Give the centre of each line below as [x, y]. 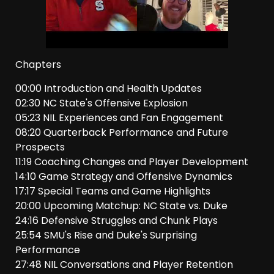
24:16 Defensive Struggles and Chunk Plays [117, 221]
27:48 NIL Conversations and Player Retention [124, 265]
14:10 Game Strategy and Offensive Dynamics [124, 177]
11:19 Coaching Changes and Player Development [132, 162]
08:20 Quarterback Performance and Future [122, 133]
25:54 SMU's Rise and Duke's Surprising [106, 235]
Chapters [38, 65]
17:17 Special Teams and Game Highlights [113, 191]
